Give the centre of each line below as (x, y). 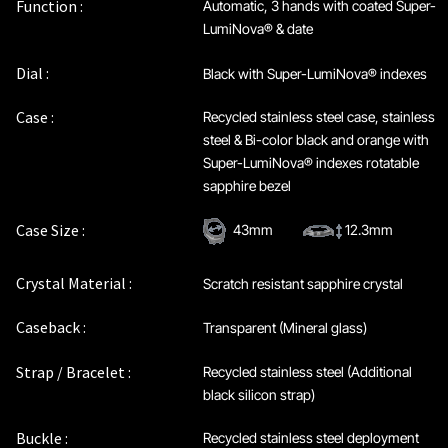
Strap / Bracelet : (74, 371)
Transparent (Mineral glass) (284, 328)
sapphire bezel (246, 186)
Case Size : (51, 229)
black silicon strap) (258, 394)
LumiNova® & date (257, 29)
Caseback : (51, 327)
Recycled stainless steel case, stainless (318, 117)
